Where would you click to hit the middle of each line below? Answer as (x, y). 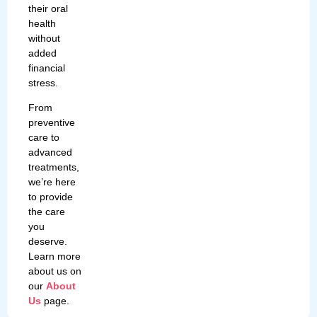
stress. (43, 82)
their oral (48, 8)
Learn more (54, 257)
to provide (51, 197)
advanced (50, 152)
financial (47, 68)
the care (47, 212)
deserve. (48, 242)
